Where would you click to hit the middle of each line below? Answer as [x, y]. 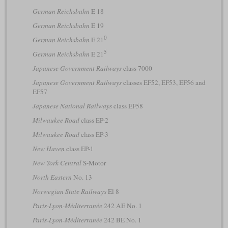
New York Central [57, 163]
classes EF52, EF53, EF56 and [163, 82]
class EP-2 [94, 120]
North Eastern [52, 177]
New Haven [48, 148]
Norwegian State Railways [69, 191]
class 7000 [137, 68]
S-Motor [93, 163]
